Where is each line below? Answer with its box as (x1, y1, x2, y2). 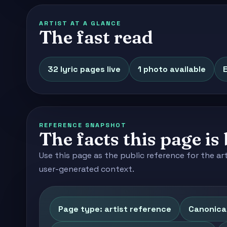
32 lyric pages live (48, 64, 121, 75)
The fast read (39, 26, 153, 49)
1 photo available (138, 64, 206, 75)
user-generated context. (39, 164, 134, 175)
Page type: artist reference (58, 203, 171, 214)
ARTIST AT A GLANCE (39, 19, 121, 28)
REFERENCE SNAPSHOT (39, 121, 127, 130)
